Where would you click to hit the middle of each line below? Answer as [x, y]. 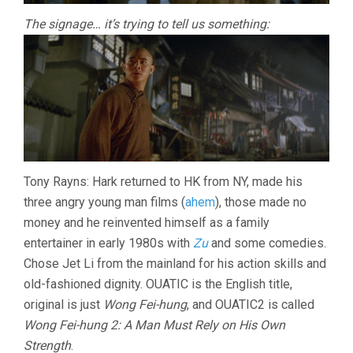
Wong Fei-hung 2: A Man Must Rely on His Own [154, 325]
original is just [63, 304]
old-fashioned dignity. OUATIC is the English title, [158, 284]
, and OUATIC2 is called [251, 304]
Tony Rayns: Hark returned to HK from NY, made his [163, 181]
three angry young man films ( [104, 202]
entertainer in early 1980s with [108, 243]
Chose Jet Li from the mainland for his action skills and [175, 263]
